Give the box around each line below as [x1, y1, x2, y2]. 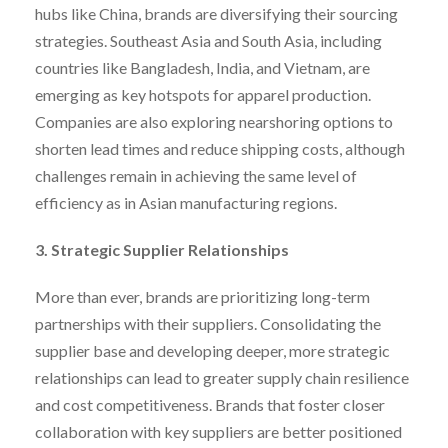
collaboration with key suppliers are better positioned [35, 421, 402, 441]
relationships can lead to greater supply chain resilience [35, 367, 409, 387]
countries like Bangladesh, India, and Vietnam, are [35, 57, 370, 77]
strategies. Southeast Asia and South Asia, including [35, 30, 382, 50]
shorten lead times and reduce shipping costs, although [35, 138, 405, 158]
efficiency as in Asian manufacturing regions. [35, 192, 337, 212]
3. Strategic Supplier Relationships [35, 239, 289, 259]
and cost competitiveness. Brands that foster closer [35, 394, 385, 414]
